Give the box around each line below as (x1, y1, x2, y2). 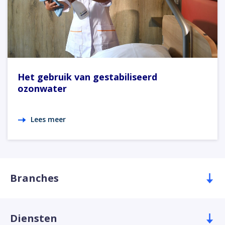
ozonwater (18, 82, 67, 94)
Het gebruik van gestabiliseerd (18, 70, 157, 83)
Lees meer (31, 114, 66, 124)
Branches (10, 171, 59, 185)
